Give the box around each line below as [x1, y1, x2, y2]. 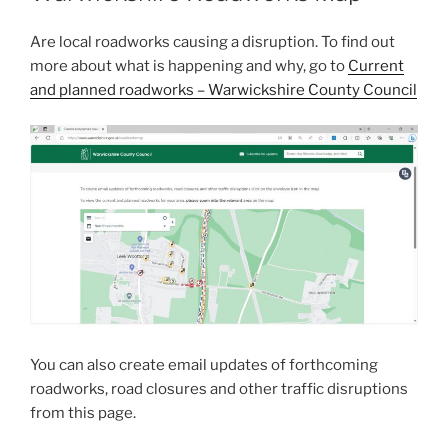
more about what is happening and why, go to [30, 57, 348, 76]
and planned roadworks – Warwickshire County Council [30, 81, 417, 100]
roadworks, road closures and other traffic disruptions [30, 380, 408, 399]
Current [348, 57, 404, 76]
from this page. [30, 404, 136, 423]
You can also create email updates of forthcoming [30, 356, 378, 375]
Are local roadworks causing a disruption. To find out [30, 33, 395, 52]
